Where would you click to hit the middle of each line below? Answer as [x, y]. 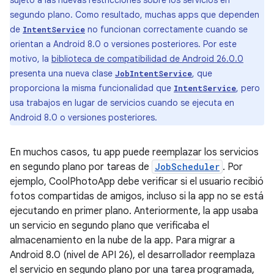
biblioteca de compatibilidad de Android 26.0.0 [147, 59]
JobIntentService [154, 73]
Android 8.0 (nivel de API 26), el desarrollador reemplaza [132, 255]
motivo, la [31, 59]
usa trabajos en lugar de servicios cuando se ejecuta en [122, 103]
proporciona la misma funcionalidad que [92, 88]
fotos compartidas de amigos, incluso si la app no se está [137, 196]
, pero [248, 88]
